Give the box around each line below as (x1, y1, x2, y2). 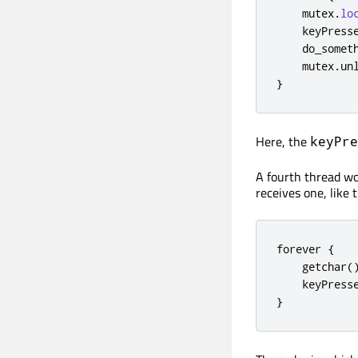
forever (276, 241, 328, 257)
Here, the (256, 132, 310, 152)
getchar (276, 259, 347, 275)
